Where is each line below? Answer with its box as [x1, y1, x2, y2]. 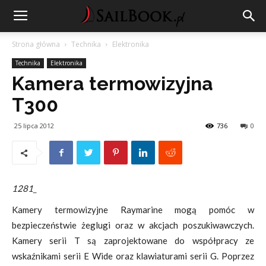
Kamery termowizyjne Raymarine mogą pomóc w [12, 204, 254, 215]
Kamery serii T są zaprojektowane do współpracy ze [12, 235, 254, 246]
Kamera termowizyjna [12, 72, 213, 94]
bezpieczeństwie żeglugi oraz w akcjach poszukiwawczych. [12, 220, 254, 230]
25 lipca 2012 [14, 121, 54, 130]
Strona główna [12, 39, 60, 49]
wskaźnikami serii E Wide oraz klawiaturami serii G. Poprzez [12, 251, 254, 261]
